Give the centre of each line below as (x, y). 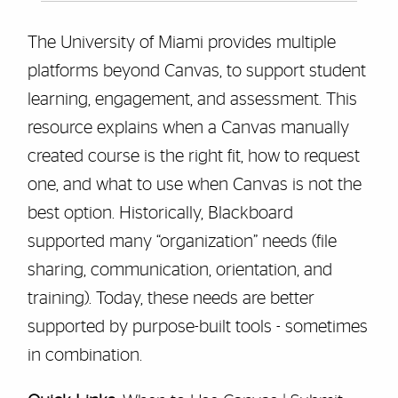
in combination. (84, 355)
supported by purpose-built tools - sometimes (197, 327)
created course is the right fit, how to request (193, 156)
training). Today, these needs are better (171, 298)
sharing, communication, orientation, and (179, 270)
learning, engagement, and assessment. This (192, 99)
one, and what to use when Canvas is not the (194, 185)
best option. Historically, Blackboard (160, 213)
